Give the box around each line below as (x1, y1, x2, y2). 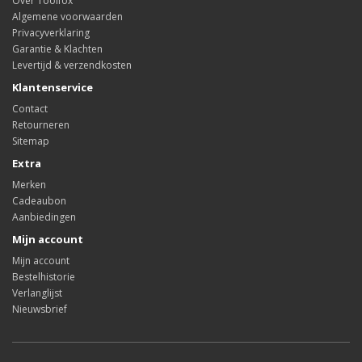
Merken (12, 177, 46, 192)
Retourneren (12, 117, 69, 132)
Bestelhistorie (12, 269, 75, 284)
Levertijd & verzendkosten (12, 57, 132, 72)
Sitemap (12, 133, 49, 148)
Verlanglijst (12, 285, 62, 300)
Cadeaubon (12, 193, 66, 208)
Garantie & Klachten (12, 41, 103, 56)
